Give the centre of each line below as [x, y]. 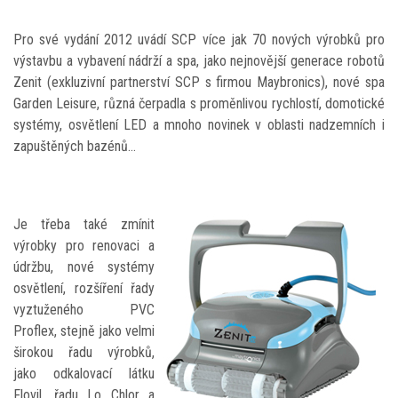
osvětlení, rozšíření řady [84, 289]
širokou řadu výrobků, [84, 353]
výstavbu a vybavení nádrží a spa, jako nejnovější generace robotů [199, 61]
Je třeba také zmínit [84, 225]
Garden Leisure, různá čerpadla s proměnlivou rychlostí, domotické [199, 104]
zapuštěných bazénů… [75, 147]
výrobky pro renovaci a [84, 246]
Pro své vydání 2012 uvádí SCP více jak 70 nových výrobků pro [199, 40]
